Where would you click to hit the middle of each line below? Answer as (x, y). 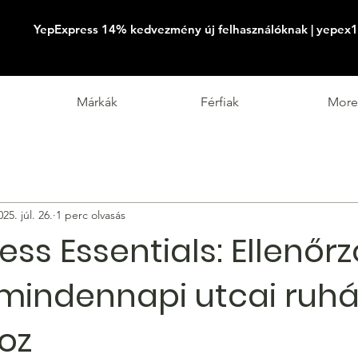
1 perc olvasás (91, 215)
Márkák (97, 101)
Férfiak (220, 101)
